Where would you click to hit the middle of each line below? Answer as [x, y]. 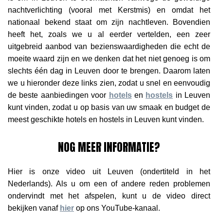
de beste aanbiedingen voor [58, 95]
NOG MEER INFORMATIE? [109, 147]
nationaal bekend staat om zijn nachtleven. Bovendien [109, 22]
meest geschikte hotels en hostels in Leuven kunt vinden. [106, 119]
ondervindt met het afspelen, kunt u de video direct [109, 196]
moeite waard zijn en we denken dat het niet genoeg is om [109, 58]
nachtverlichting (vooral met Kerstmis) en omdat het [109, 10]
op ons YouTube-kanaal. [117, 208]
